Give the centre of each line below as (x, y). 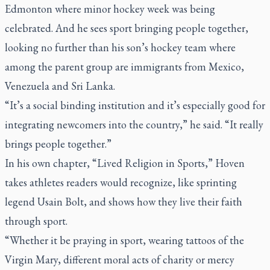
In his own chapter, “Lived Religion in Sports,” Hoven (125, 163)
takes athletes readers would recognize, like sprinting (121, 182)
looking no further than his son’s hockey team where (120, 47)
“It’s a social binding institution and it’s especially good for (135, 105)
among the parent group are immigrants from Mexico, (124, 67)
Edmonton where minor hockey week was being (110, 9)
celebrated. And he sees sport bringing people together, (127, 28)
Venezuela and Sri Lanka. (60, 86)
